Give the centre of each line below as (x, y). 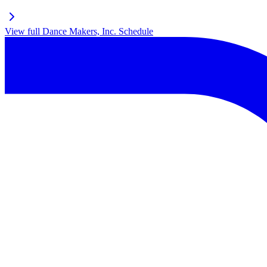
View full (24, 31)
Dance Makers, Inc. (79, 31)
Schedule (135, 31)
